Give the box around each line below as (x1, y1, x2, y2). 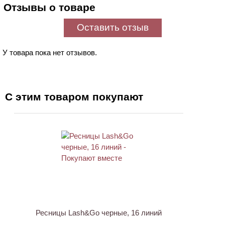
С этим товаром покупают (5, 91, 143, 102)
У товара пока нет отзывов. (3, 48, 97, 57)
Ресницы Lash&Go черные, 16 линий (36, 208, 162, 217)
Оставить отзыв (76, 22, 149, 33)
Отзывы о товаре (4, 2, 95, 13)
